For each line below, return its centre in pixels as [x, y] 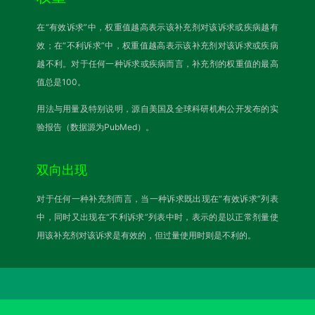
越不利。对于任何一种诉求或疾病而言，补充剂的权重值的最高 [157, 63]
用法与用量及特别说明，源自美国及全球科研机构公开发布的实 [157, 108]
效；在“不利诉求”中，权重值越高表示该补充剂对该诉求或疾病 [157, 45]
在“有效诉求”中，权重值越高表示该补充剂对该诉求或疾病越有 [157, 27]
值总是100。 [62, 82]
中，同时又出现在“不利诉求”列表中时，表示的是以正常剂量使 [157, 217]
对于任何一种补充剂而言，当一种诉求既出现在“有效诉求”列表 [157, 199]
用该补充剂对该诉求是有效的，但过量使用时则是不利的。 [147, 236]
